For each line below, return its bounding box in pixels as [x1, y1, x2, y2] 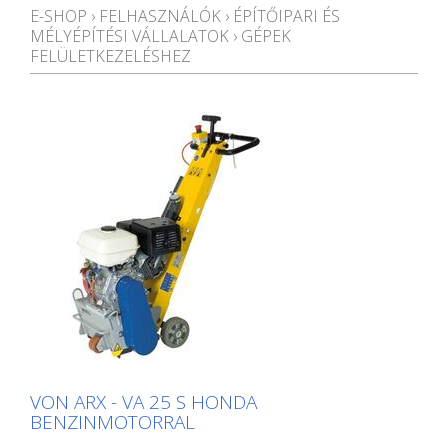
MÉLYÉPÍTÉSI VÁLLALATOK [30, 25, 229, 47]
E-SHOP [30, 5, 87, 27]
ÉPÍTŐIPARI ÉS [233, 5, 340, 27]
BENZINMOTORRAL [30, 409, 195, 435]
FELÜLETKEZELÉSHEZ [30, 45, 191, 67]
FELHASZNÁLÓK [99, 5, 221, 27]
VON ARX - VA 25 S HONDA [30, 389, 257, 415]
